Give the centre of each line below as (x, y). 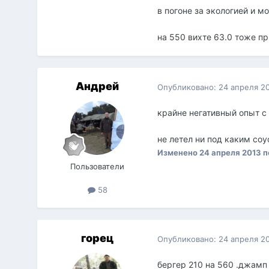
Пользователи (98, 167)
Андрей (98, 86)
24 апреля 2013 (231, 153)
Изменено (179, 153)
